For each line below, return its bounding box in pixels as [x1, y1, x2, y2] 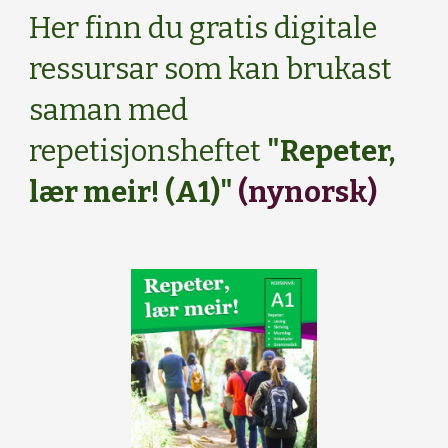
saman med [29, 93, 189, 128]
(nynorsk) [238, 175, 378, 210]
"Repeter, [267, 134, 396, 169]
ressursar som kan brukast [29, 52, 393, 87]
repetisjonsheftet [29, 134, 268, 169]
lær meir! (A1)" [29, 175, 239, 210]
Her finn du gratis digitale [29, 11, 378, 46]
